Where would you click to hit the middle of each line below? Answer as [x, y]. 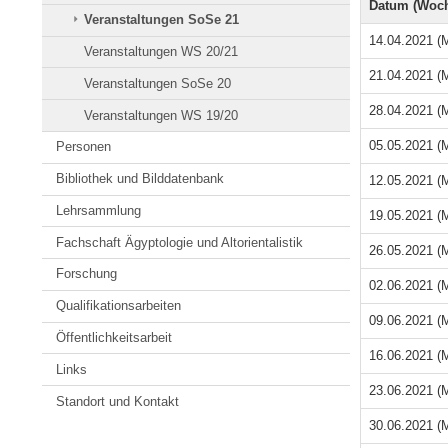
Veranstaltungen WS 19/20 [161, 115]
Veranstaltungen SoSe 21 [162, 20]
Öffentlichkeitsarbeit [114, 338]
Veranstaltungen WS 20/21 [161, 51]
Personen [84, 147]
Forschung [87, 274]
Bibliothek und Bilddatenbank [140, 179]
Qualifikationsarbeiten [119, 306]
